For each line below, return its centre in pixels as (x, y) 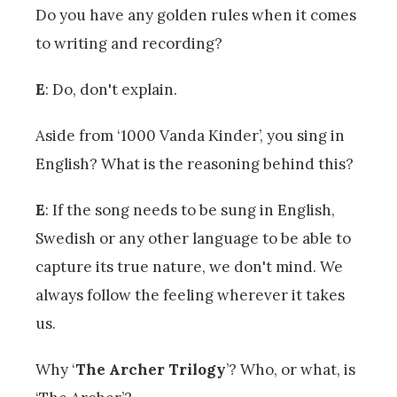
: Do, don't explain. (113, 89)
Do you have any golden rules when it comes (196, 15)
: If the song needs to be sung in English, (190, 210)
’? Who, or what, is (291, 369)
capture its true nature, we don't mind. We (189, 266)
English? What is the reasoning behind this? (195, 163)
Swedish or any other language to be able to (193, 238)
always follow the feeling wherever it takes (190, 295)
